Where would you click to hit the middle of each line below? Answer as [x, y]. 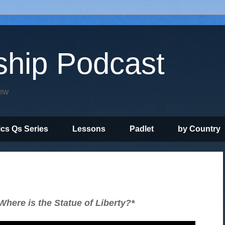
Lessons [89, 129]
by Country [199, 129]
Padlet [142, 129]
